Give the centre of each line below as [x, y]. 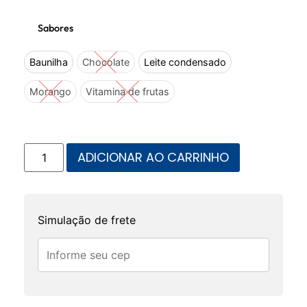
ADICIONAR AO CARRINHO [153, 157]
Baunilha [49, 62]
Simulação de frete [87, 220]
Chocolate [106, 62]
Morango [50, 91]
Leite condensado [185, 62]
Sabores [56, 28]
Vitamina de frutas [127, 91]
